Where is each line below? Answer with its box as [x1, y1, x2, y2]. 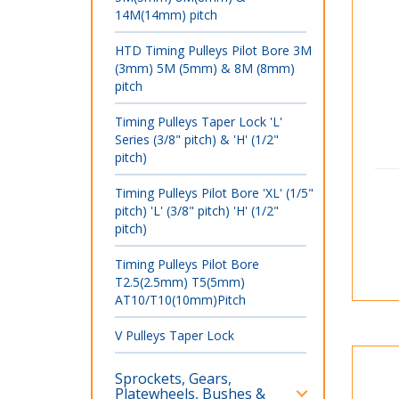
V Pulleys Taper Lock [115, 326, 234, 344]
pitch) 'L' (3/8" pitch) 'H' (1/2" [115, 201, 279, 219]
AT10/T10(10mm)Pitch [115, 290, 246, 308]
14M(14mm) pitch [115, 5, 217, 23]
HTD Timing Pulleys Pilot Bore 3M [115, 41, 312, 59]
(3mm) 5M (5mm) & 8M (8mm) [115, 59, 295, 77]
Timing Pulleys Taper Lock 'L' [115, 112, 282, 130]
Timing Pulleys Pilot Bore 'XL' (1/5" [115, 183, 313, 201]
